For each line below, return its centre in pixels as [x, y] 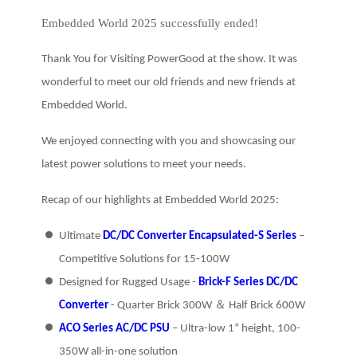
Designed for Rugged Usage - [128, 283]
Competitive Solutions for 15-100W [144, 260]
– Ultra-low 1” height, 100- [236, 329]
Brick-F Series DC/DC [248, 283]
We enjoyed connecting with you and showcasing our [168, 142]
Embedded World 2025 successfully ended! [149, 24]
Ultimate [80, 237]
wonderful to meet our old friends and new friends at [168, 83]
